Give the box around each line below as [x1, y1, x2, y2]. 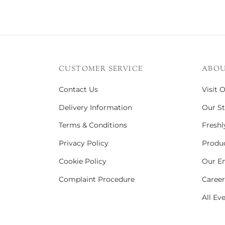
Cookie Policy [59, 157, 106, 166]
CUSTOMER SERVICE [59, 64, 143, 74]
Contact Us [59, 84, 98, 94]
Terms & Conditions [59, 121, 127, 130]
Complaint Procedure [59, 174, 135, 184]
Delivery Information [59, 102, 132, 112]
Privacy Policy [59, 139, 108, 148]
